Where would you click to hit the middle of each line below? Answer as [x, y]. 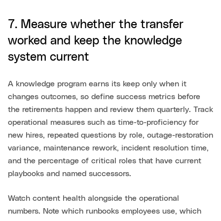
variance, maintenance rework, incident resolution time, [108, 148]
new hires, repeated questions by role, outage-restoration [110, 135]
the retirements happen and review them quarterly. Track [110, 110]
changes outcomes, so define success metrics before [104, 97]
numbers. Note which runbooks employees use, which [105, 211]
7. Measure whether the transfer [96, 25]
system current [49, 57]
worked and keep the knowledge [95, 41]
